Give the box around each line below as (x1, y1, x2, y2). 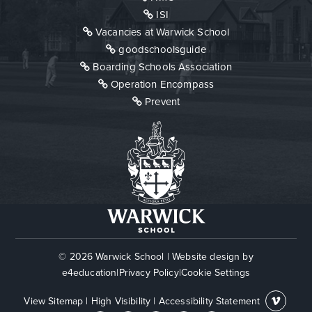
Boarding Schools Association (93, 61, 232, 74)
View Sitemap (24, 295, 84, 308)
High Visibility (91, 295, 151, 308)
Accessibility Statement (158, 295, 260, 308)
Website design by (169, 251, 253, 263)
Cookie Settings (180, 267, 251, 279)
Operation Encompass (111, 78, 214, 91)
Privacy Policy (118, 267, 179, 279)
